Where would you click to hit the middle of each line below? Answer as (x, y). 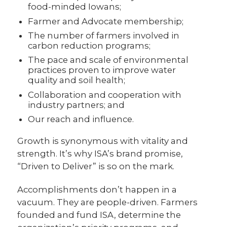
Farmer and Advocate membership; (106, 21)
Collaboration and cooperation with (105, 94)
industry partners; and (77, 105)
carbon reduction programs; (89, 45)
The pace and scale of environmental (108, 60)
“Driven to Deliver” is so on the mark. (96, 166)
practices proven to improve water (102, 70)
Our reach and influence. (81, 119)
